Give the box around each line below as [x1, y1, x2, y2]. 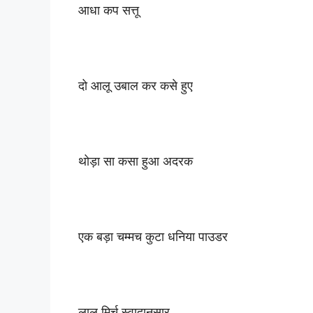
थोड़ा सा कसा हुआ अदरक [78, 153, 193, 168]
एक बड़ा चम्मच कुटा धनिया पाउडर [78, 228, 228, 244]
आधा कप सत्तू [78, 2, 139, 17]
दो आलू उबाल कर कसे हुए [78, 78, 193, 93]
